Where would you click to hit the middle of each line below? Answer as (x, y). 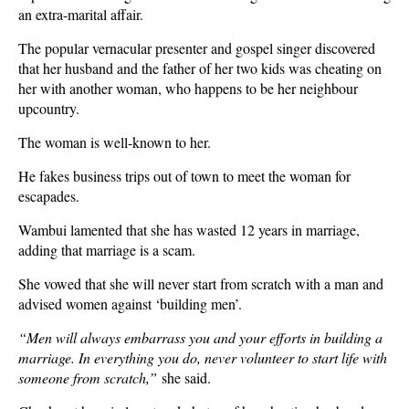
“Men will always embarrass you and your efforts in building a (200, 337)
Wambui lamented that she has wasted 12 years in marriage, (189, 230)
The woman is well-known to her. (115, 142)
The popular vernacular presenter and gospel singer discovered (197, 48)
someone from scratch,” (88, 378)
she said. (184, 378)
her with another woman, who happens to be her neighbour (188, 88)
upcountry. (49, 108)
